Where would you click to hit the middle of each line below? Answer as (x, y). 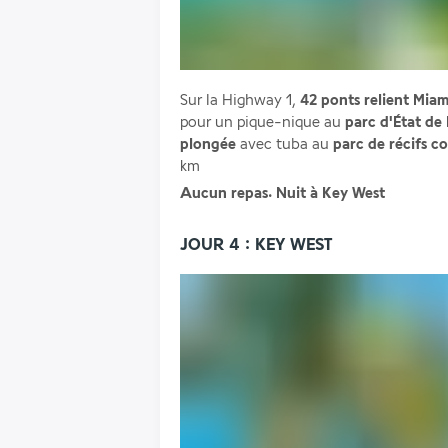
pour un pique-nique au (262, 122)
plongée (208, 144)
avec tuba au (284, 144)
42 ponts (330, 100)
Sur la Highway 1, (240, 100)
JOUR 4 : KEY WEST (256, 244)
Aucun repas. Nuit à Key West (282, 193)
